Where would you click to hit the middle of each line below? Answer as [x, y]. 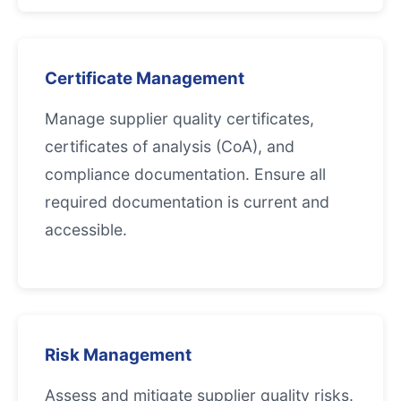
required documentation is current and [187, 202]
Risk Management [118, 355]
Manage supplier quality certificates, [179, 119]
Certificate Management [145, 78]
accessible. [86, 230]
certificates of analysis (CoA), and [170, 146]
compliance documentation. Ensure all [185, 174]
